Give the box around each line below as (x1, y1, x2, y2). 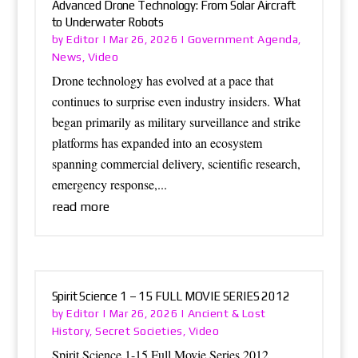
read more (51, 199, 109, 215)
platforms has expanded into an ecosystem (51, 134, 262, 152)
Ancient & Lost (187, 306, 266, 320)
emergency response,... (51, 176, 167, 193)
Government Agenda (187, 33, 299, 46)
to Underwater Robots (51, 15, 164, 30)
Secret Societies (95, 324, 183, 337)
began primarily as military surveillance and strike (51, 113, 300, 131)
